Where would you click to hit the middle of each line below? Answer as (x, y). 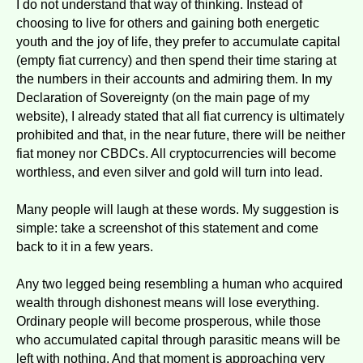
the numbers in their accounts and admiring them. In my (174, 79)
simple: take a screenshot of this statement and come (167, 228)
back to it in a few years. (85, 246)
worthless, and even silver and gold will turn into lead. (169, 172)
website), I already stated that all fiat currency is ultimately (180, 116)
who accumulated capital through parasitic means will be (178, 340)
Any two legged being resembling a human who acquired (179, 284)
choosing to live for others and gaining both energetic (168, 23)
